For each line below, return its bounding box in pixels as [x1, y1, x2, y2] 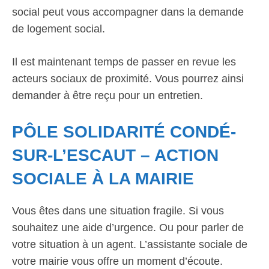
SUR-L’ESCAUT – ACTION [12, 146, 219, 165]
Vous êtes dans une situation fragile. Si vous [12, 205, 224, 217]
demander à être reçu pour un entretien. [12, 89, 203, 101]
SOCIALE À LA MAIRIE [12, 169, 194, 188]
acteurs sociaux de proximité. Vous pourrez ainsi [12, 73, 244, 85]
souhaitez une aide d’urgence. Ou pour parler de [12, 222, 244, 234]
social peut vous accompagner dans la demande [12, 6, 244, 18]
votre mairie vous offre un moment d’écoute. [12, 255, 223, 267]
